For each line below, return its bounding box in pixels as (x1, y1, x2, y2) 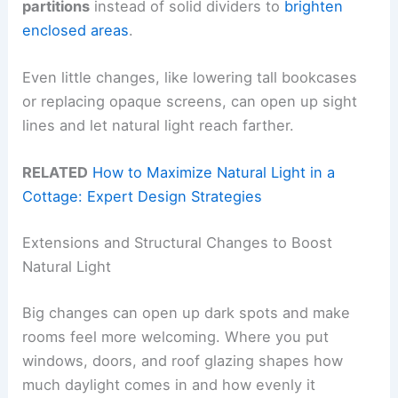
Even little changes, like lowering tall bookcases (22, 68, 358, 87)
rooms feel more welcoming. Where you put (22, 327, 330, 346)
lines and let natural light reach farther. (22, 116, 295, 135)
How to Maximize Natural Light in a (92, 163, 336, 182)
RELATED (22, 163, 89, 182)
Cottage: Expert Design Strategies (22, 187, 263, 206)
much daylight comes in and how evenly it (22, 375, 316, 394)
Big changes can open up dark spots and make (22, 303, 351, 322)
